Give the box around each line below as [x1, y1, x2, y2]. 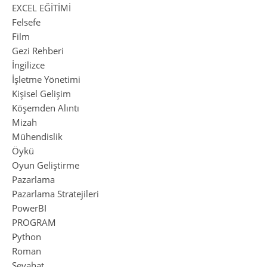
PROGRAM [12, 216, 56, 228]
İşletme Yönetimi [12, 73, 80, 85]
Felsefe [12, 15, 41, 28]
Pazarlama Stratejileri [12, 187, 99, 200]
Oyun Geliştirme [12, 159, 79, 171]
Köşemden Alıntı [12, 101, 79, 114]
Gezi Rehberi [12, 44, 64, 57]
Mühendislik [12, 130, 63, 142]
